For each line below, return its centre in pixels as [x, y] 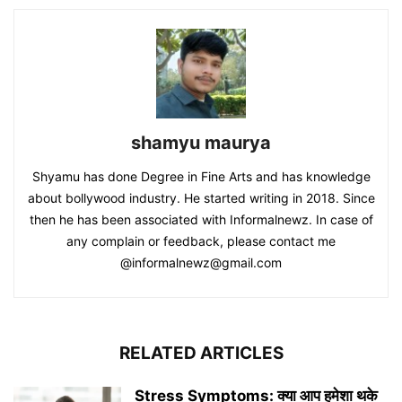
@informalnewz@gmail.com [201, 263]
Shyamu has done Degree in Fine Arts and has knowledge [201, 177]
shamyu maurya [201, 143]
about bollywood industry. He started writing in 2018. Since [201, 198]
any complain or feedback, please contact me [201, 241]
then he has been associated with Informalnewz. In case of [201, 220]
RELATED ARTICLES [201, 354]
